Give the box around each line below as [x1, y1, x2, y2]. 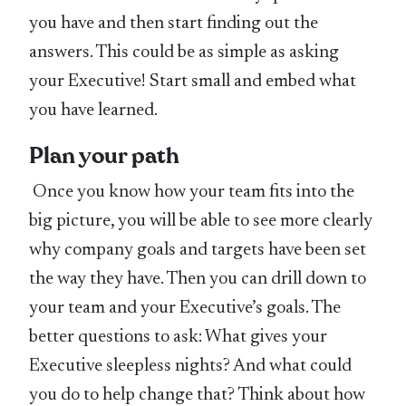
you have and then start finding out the [29, 14, 319, 33]
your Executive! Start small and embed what [29, 72, 357, 91]
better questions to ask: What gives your [29, 327, 328, 346]
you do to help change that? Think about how [29, 385, 366, 404]
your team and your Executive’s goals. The [29, 298, 342, 317]
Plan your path [29, 140, 180, 171]
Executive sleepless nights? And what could [29, 356, 353, 375]
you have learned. [29, 101, 159, 120]
